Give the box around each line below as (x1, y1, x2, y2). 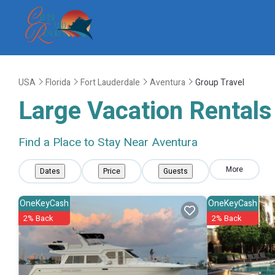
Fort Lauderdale (80, 76, 140, 89)
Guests (163, 166, 188, 177)
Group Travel (195, 76, 244, 89)
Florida (45, 76, 71, 89)
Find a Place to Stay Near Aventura (18, 134, 198, 151)
